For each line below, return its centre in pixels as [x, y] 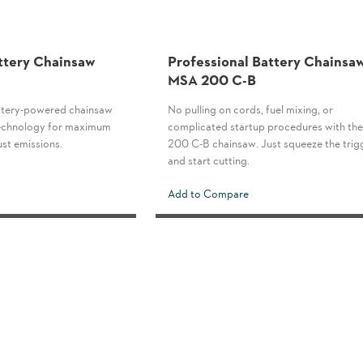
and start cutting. [209, 160]
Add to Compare [208, 193]
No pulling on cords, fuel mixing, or [250, 109]
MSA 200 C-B [212, 79]
